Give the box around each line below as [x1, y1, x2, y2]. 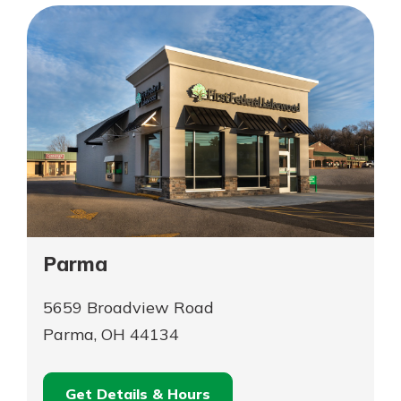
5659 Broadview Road [43, 296, 214, 318]
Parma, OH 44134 [43, 323, 179, 345]
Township [41, 6, 111, 25]
